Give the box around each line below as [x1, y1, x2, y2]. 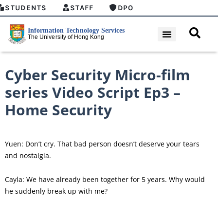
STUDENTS [5, 3, 47, 12]
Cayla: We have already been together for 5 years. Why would [5, 174, 205, 184]
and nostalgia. [5, 150, 51, 160]
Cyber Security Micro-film [5, 64, 190, 85]
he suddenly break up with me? [5, 186, 108, 196]
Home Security [5, 99, 112, 120]
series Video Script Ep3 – [5, 82, 181, 102]
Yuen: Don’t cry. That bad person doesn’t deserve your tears [5, 139, 200, 148]
